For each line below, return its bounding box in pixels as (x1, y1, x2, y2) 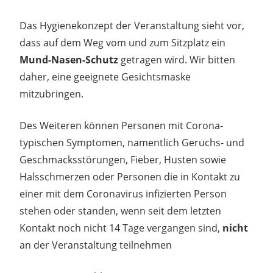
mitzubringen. (19, 87, 83, 101)
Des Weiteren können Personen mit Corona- (19, 119, 223, 133)
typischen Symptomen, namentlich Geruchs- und (19, 136, 244, 150)
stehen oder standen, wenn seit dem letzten (19, 204, 221, 218)
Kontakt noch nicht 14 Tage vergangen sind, (19, 221, 222, 235)
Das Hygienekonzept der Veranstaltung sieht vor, (19, 19, 244, 33)
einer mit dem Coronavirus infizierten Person (19, 187, 227, 201)
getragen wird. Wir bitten (118, 53, 235, 67)
